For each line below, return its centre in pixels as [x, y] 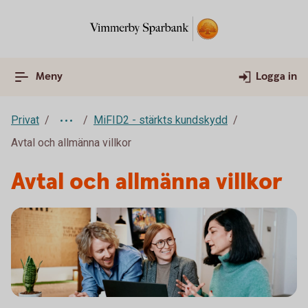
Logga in [276, 77]
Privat [25, 120]
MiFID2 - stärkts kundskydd [161, 120]
